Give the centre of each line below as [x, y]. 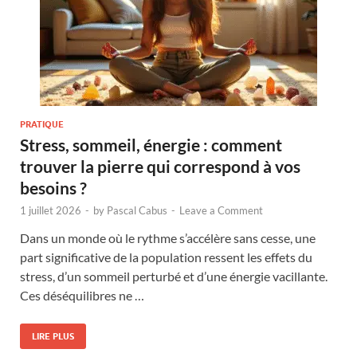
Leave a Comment [221, 210]
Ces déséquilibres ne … [82, 295]
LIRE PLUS [53, 336]
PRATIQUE [42, 124]
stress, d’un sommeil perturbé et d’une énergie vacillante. [174, 276]
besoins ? [53, 187]
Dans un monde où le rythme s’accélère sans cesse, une [168, 237]
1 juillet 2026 [51, 210]
